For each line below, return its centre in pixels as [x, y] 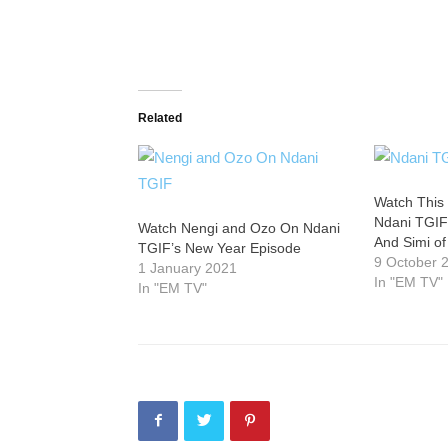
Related [160, 117]
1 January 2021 [187, 267]
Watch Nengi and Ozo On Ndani [239, 227]
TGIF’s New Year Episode [219, 247]
